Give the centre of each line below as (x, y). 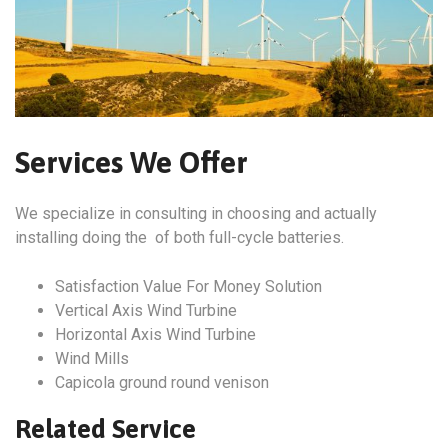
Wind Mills (92, 358)
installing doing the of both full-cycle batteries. (179, 237)
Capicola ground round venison (162, 382)
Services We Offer (131, 161)
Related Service (105, 428)
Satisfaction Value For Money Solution (188, 286)
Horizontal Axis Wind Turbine (155, 334)
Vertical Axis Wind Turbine (146, 310)
